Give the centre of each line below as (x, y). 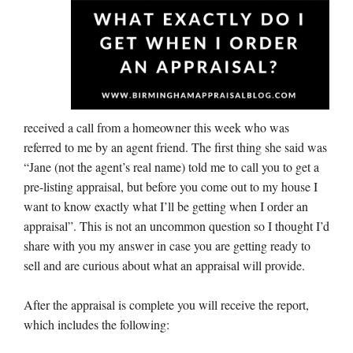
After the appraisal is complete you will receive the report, (166, 305)
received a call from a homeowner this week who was (156, 127)
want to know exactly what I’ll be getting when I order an (166, 206)
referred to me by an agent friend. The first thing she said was (175, 147)
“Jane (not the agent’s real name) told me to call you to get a (171, 167)
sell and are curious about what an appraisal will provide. (164, 265)
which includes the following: (97, 324)
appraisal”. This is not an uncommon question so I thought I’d (176, 226)
